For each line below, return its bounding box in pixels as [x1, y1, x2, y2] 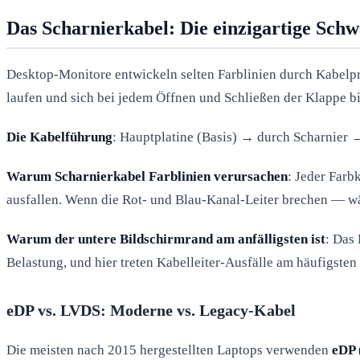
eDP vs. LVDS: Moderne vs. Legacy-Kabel [6, 301, 296, 319]
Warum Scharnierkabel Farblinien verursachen [6, 168, 288, 184]
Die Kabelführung [6, 129, 112, 145]
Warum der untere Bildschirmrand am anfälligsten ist [6, 231, 325, 247]
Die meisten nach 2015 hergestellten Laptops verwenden [6, 342, 332, 358]
